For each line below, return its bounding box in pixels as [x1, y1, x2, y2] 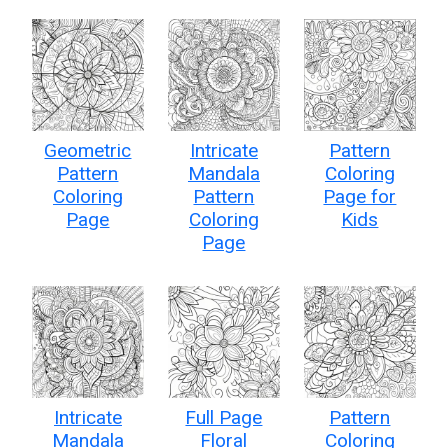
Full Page [185, 405, 263, 429]
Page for [323, 184, 397, 208]
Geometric [44, 138, 132, 162]
